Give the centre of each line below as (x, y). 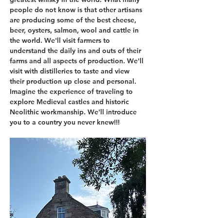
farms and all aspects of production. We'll (78, 61)
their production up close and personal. (74, 81)
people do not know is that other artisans (77, 10)
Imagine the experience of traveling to (72, 91)
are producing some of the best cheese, (74, 20)
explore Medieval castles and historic (70, 102)
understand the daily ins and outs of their (76, 51)
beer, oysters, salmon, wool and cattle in (75, 30)
